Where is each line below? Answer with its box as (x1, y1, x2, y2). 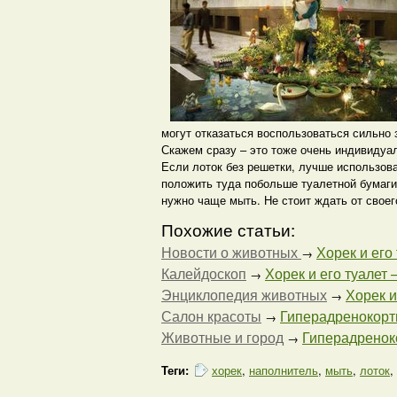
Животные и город (161, 327, 284, 347)
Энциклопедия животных (161, 284, 327, 305)
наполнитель (249, 362, 318, 378)
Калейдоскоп (161, 263, 246, 284)
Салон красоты (161, 306, 261, 326)
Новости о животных (161, 242, 301, 262)
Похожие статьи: (161, 217, 295, 241)
